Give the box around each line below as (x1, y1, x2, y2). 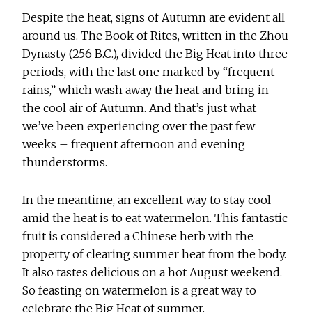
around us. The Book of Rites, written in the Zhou (22, 29, 289, 43)
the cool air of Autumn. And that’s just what (22, 101, 257, 116)
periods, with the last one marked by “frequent (22, 65, 275, 79)
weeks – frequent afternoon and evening (22, 137, 246, 152)
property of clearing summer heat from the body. (22, 247, 287, 262)
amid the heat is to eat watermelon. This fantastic (22, 211, 288, 226)
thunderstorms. (22, 155, 108, 170)
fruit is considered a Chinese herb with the (22, 229, 254, 244)
